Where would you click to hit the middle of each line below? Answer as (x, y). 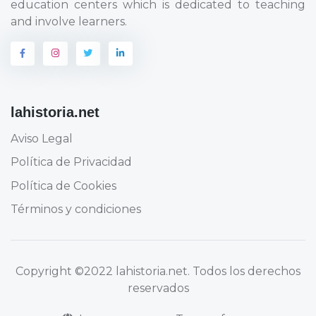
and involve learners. (69, 22)
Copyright (45, 271)
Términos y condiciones (76, 209)
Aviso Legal (42, 138)
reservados (158, 288)
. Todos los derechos (244, 271)
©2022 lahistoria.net (131, 271)
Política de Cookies (63, 186)
